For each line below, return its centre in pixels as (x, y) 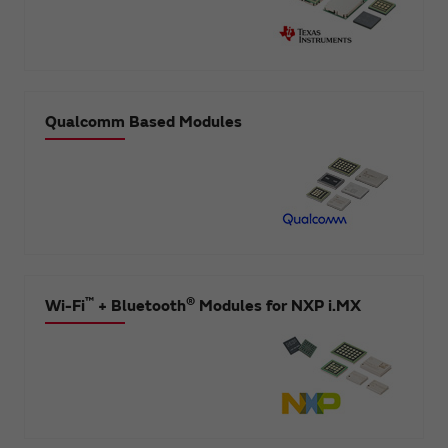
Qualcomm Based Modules (143, 121)
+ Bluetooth (140, 305)
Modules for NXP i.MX (278, 305)
